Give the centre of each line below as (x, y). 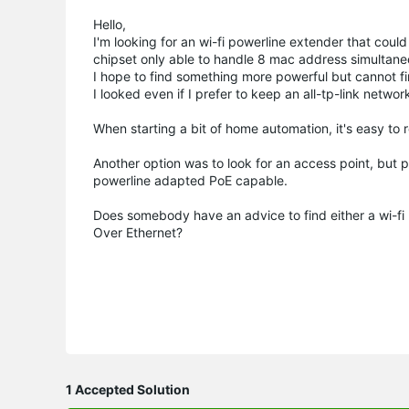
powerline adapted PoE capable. (190, 180)
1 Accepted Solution (128, 389)
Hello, (111, 24)
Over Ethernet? (138, 232)
